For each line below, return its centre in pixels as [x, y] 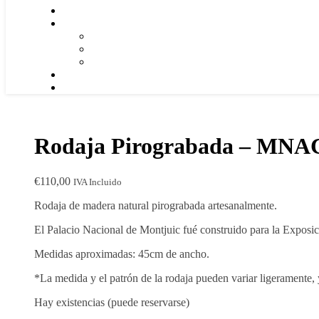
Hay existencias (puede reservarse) [112, 302]
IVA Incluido [98, 182]
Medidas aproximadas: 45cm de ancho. [122, 253]
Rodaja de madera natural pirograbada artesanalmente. [156, 205]
